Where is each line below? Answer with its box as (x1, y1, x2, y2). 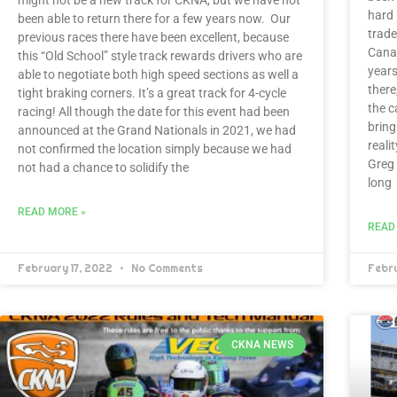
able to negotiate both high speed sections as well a (18, 66, 299, 82)
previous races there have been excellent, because (18, 29, 289, 44)
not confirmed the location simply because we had (18, 141, 292, 156)
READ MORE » (18, 205, 86, 218)
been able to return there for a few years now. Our (18, 11, 291, 26)
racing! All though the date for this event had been (18, 104, 290, 119)
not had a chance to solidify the (18, 160, 189, 175)
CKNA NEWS (230, 339, 293, 352)
